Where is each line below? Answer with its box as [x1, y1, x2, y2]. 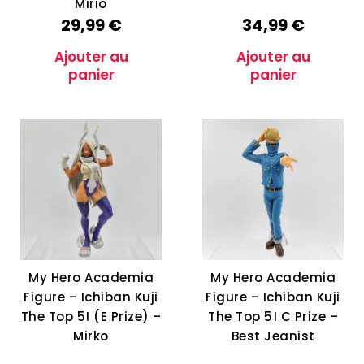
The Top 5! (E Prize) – [20, 308, 162, 326]
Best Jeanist [231, 327, 315, 345]
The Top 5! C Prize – [208, 308, 338, 326]
